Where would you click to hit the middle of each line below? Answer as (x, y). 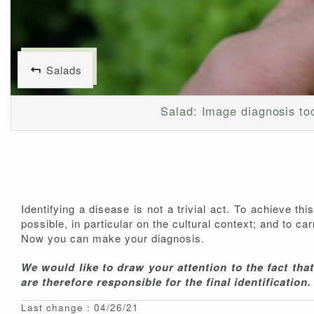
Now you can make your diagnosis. (113, 238)
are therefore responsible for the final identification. (166, 282)
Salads (64, 70)
